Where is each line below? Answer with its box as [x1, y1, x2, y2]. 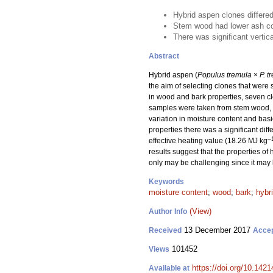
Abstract [149, 52, 179, 60]
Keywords [149, 177, 184, 186]
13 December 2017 [182, 225, 253, 235]
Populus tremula [197, 71, 252, 79]
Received [149, 226, 182, 235]
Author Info [149, 207, 187, 216]
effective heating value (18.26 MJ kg [149, 136, 268, 145]
